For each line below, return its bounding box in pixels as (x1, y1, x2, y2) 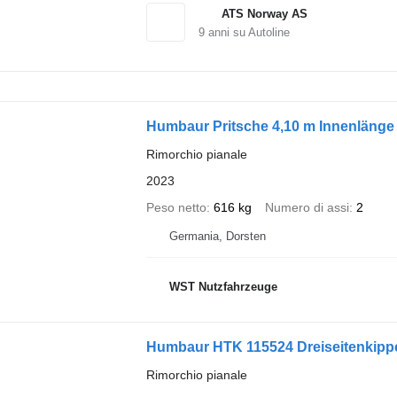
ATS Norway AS (221, 6, 307, 20)
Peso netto (145, 199, 206, 214)
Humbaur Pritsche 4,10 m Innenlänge (145, 118, 394, 134)
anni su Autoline (204, 25, 290, 39)
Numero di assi (264, 199, 349, 214)
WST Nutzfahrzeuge (168, 280, 277, 294)
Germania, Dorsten (168, 229, 266, 243)
